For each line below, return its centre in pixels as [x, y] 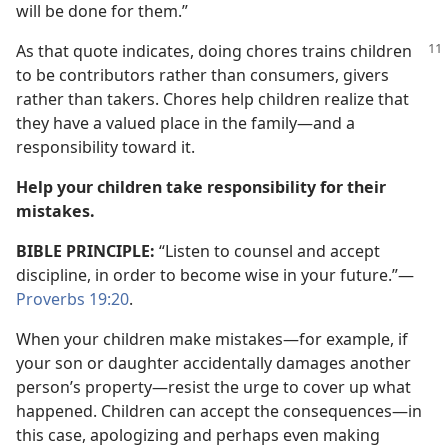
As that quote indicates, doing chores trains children [214, 50]
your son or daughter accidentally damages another [213, 362]
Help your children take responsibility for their [201, 186]
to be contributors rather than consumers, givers [202, 74]
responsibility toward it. [105, 146]
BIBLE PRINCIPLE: [85, 250]
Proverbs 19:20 [72, 298]
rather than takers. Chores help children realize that [212, 98]
